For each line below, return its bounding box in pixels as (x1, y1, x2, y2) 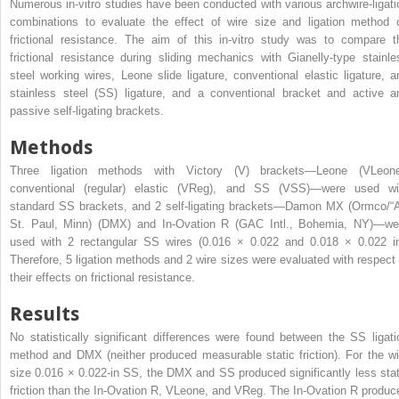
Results (10, 302, 79, 325)
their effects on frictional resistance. (10, 270, 195, 284)
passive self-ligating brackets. (10, 103, 164, 118)
